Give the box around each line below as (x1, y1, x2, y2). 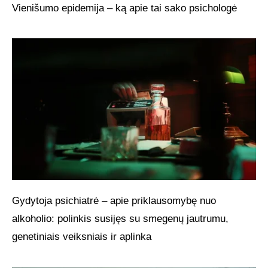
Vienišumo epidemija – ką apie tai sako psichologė (12, 2, 237, 14)
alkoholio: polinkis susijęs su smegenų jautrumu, (12, 213, 229, 225)
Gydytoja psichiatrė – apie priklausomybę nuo (12, 195, 216, 207)
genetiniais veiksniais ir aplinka (12, 231, 151, 243)
